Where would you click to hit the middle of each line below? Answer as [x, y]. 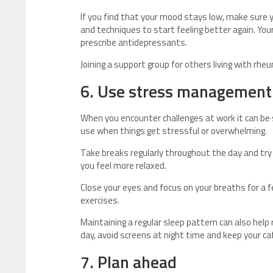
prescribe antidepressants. [134, 43]
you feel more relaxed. [123, 166]
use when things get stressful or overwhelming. [174, 131]
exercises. [100, 200]
